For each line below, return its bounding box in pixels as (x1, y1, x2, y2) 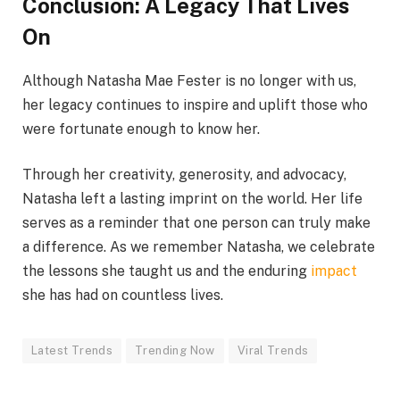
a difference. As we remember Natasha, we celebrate (22, 238, 375, 256)
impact (311, 262, 357, 280)
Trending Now (135, 344, 215, 358)
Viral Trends (237, 344, 309, 358)
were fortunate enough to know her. (22, 120, 260, 137)
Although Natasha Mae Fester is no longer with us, (22, 71, 356, 89)
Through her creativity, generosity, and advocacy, (22, 166, 346, 184)
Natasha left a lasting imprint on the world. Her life (22, 190, 362, 208)
